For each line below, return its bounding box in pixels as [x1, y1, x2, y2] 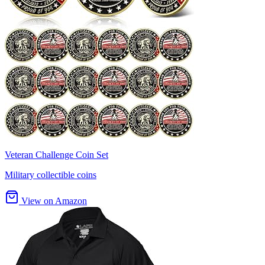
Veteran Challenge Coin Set [5, 149, 108, 160]
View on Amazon [19, 195, 87, 206]
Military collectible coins [5, 169, 96, 180]
